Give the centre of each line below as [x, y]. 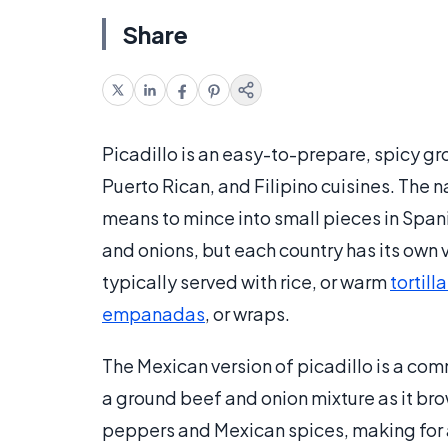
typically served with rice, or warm [246, 282]
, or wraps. [247, 314]
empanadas [153, 314]
